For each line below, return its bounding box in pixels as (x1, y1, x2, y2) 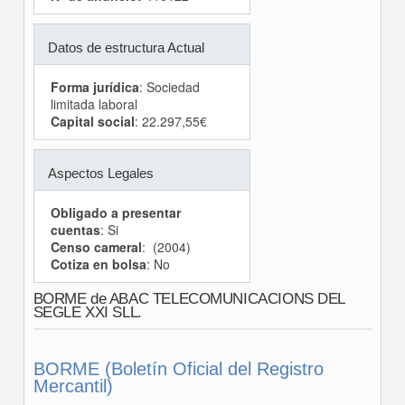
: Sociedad (138, 78, 200, 96)
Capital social (50, 112, 135, 130)
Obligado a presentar (50, 203, 181, 221)
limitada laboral (50, 95, 137, 113)
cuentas (50, 221, 100, 239)
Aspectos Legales (47, 165, 154, 181)
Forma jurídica (50, 78, 139, 96)
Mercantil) (33, 376, 113, 396)
